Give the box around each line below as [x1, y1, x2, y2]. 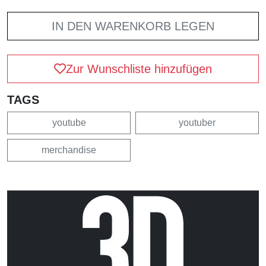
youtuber [179, 117, 216, 128]
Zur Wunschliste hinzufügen [66, 62, 212, 75]
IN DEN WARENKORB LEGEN [52, 19, 214, 33]
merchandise [42, 144, 96, 155]
